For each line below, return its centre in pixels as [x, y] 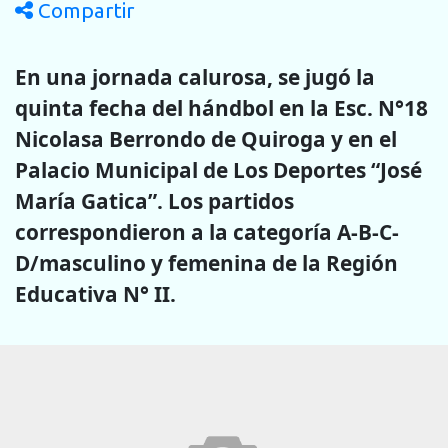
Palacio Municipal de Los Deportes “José [218, 169]
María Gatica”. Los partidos [154, 200]
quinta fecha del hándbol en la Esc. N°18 [221, 107]
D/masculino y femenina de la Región [206, 262]
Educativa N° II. [95, 293]
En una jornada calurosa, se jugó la [195, 76]
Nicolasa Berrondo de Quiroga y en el [206, 138]
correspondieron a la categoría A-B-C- [207, 231]
